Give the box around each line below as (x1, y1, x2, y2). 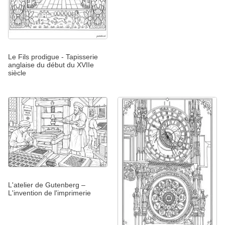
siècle (8, 68, 26, 77)
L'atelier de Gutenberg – (8, 181, 85, 189)
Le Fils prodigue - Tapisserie (8, 52, 98, 61)
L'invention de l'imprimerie (8, 189, 91, 197)
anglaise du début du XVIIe (8, 60, 94, 69)
